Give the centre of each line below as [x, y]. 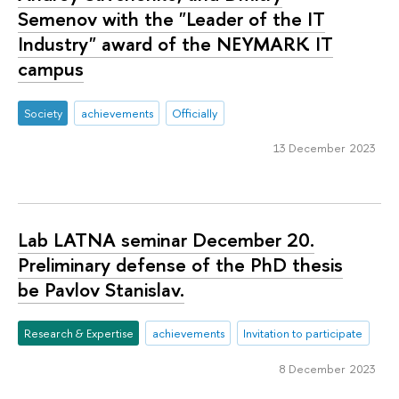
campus [51, 69]
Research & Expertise [78, 334]
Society [43, 113]
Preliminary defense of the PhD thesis [180, 264]
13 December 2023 [324, 148]
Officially [195, 113]
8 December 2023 [327, 369]
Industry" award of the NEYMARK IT [175, 44]
